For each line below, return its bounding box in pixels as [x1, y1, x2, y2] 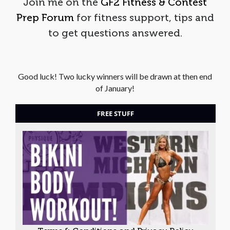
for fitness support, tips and [73, 11, 214, 23]
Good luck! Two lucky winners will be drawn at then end [18, 71, 212, 81]
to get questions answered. [48, 27, 182, 39]
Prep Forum [16, 11, 74, 23]
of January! [95, 83, 135, 93]
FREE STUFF [97, 108, 134, 118]
